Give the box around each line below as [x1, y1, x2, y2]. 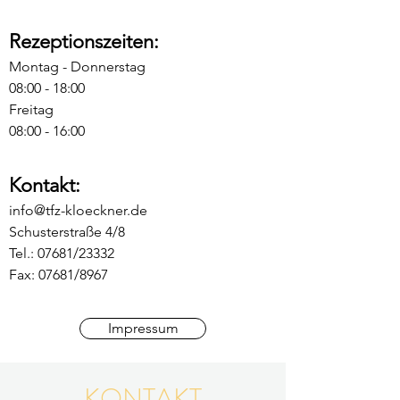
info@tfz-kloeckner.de [9, 202, 147, 219]
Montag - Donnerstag [9, 58, 146, 75]
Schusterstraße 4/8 [9, 223, 125, 240]
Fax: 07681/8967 [9, 266, 108, 283]
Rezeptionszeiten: [9, 29, 159, 54]
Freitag [9, 101, 54, 118]
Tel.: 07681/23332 [9, 245, 114, 262]
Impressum [107, 320, 179, 337]
